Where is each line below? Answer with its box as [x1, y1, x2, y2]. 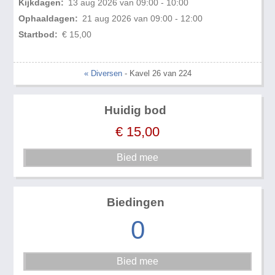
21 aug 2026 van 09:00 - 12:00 [82, 14, 203, 24]
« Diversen [83, 69, 122, 79]
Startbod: [18, 29, 58, 40]
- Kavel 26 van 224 [122, 69, 192, 79]
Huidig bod [104, 104, 167, 117]
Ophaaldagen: [18, 14, 79, 24]
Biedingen [106, 196, 165, 209]
